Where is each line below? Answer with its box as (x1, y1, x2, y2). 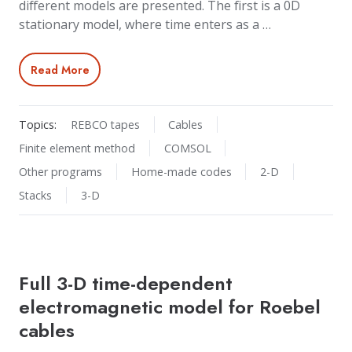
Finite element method (19, 141, 135, 156)
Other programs (19, 164, 102, 180)
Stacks (19, 188, 52, 203)
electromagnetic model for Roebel (19, 292, 321, 321)
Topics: (19, 117, 57, 133)
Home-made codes (130, 164, 232, 180)
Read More (30, 61, 90, 78)
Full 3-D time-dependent (19, 269, 233, 297)
